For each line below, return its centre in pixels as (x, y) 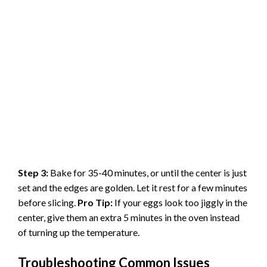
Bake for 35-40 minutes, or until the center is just (148, 173)
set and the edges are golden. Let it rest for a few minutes (133, 188)
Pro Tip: (95, 203)
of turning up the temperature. (79, 232)
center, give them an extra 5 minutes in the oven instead (129, 218)
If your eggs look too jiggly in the (180, 203)
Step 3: (33, 173)
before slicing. (48, 203)
